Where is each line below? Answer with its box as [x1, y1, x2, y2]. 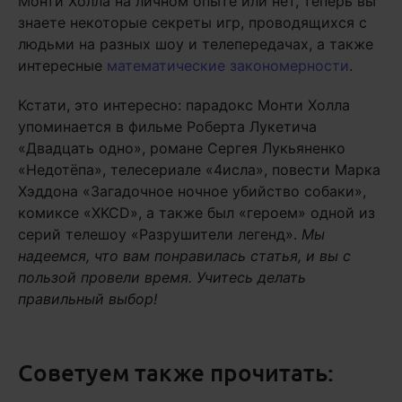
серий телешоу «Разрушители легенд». [18, 225, 301, 243]
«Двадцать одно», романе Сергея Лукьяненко [18, 139, 345, 157]
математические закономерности [107, 57, 349, 74]
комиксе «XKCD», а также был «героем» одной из [18, 204, 375, 222]
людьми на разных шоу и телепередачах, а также [18, 35, 373, 53]
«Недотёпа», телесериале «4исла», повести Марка [18, 161, 380, 179]
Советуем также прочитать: [18, 357, 334, 387]
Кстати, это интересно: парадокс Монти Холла [18, 96, 350, 114]
